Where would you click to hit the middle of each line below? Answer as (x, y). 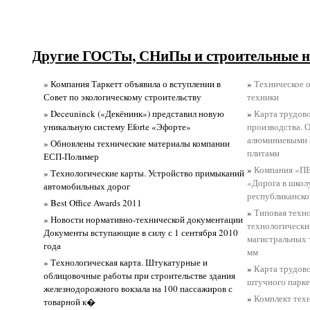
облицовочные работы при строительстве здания (140, 275)
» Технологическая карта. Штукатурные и (126, 262)
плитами (264, 153)
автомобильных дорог (87, 186)
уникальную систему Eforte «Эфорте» (118, 126)
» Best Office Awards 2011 (93, 202)
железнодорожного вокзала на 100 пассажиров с (138, 288)
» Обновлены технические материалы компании (137, 143)
